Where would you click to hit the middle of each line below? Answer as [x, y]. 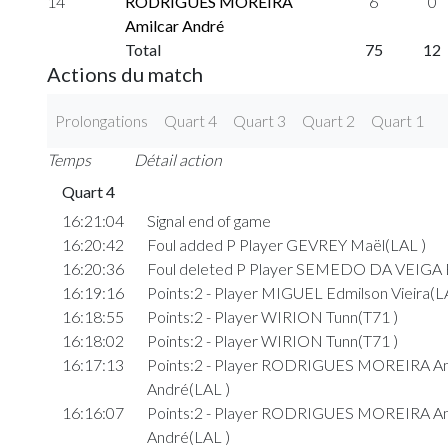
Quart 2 [328, 120]
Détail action [177, 159]
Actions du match [125, 73]
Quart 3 [259, 120]
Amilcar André [175, 25]
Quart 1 [397, 120]
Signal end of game [208, 220]
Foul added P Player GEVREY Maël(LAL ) [286, 244]
